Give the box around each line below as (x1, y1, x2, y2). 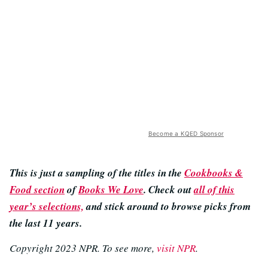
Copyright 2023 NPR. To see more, (10, 240, 157, 255)
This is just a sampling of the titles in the (10, 165, 184, 180)
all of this (194, 182, 234, 197)
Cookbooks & (184, 165, 243, 180)
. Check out (144, 182, 194, 197)
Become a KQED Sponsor (148, 129, 224, 137)
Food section (10, 182, 65, 197)
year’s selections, (10, 199, 84, 214)
